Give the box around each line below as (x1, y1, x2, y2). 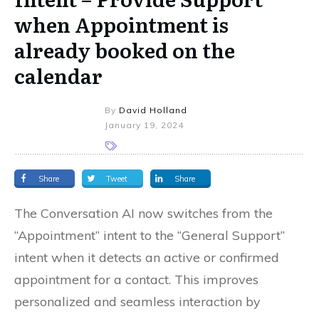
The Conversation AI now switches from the (14, 204, 273, 221)
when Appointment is (14, 9, 229, 39)
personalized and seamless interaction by (14, 293, 261, 310)
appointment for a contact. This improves (14, 271, 258, 288)
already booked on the (14, 34, 235, 65)
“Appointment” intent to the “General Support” (14, 226, 285, 244)
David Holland (119, 104, 188, 115)
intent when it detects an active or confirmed (14, 249, 279, 266)
